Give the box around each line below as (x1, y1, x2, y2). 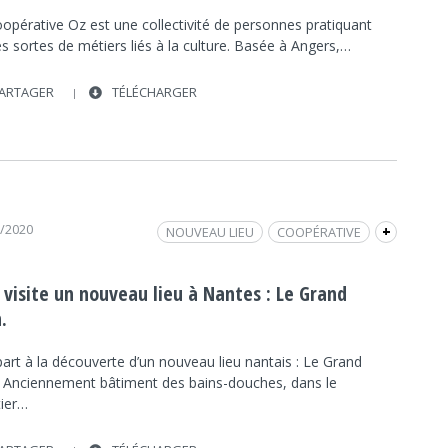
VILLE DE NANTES (181, 250, 282, 269)
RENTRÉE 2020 (304, 250, 389, 269)
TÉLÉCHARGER (112, 83, 198, 101)
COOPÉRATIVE (277, 223, 362, 242)
